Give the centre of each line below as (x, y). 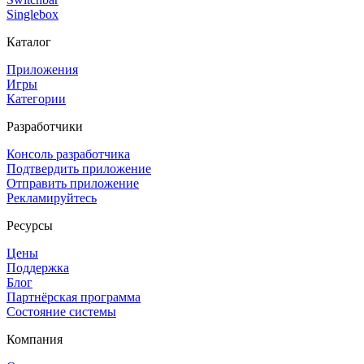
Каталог (29, 41)
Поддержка (38, 267)
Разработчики (45, 126)
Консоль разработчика (68, 154)
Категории (36, 98)
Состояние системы (61, 311)
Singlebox (32, 14)
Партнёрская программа (74, 297)
